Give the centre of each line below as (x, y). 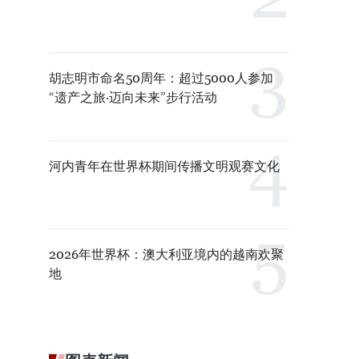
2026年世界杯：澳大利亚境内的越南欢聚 (166, 254)
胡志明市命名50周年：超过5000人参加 (161, 78)
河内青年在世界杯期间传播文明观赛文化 (164, 166)
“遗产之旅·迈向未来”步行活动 (133, 97)
